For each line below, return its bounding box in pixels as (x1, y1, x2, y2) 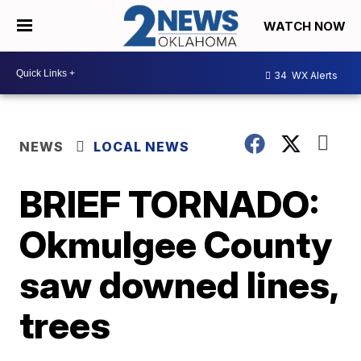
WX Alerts (289, 68, 338, 81)
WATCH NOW (263, 19, 349, 35)
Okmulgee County (19, 222, 333, 268)
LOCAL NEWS (93, 139, 190, 156)
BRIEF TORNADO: (19, 181, 320, 227)
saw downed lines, (19, 262, 338, 308)
